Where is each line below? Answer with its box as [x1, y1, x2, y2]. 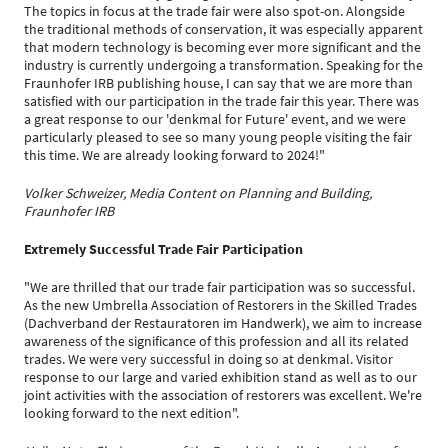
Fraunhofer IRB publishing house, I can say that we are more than [24, 74, 413, 92]
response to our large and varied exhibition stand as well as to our [24, 368, 417, 386]
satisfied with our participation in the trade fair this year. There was [24, 92, 419, 110]
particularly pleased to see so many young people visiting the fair [24, 128, 412, 146]
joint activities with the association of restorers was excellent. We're [24, 386, 422, 404]
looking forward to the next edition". [24, 404, 239, 422]
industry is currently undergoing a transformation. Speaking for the [24, 56, 423, 74]
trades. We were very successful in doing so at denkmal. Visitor [24, 350, 393, 368]
